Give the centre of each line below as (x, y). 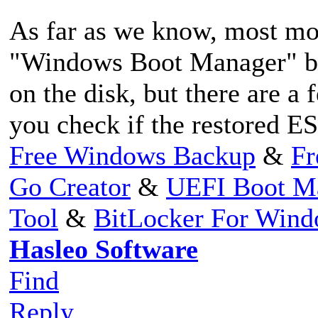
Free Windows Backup (132, 155)
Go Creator (70, 186)
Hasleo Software (104, 249)
